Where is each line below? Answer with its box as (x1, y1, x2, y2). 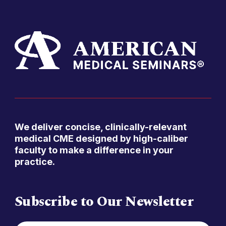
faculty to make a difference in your (14, 144, 174, 155)
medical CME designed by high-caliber (14, 133, 188, 144)
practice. (14, 156, 55, 167)
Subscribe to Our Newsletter (14, 191, 194, 212)
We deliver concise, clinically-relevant (14, 121, 187, 132)
